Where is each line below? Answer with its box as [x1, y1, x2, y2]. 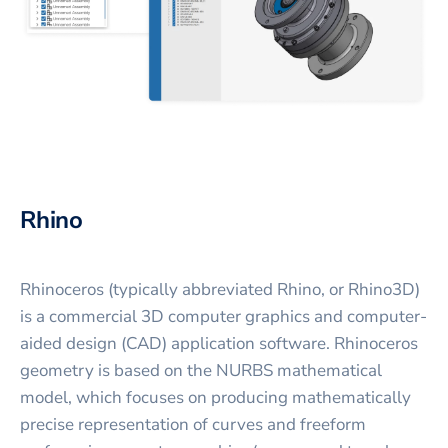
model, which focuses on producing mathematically [20, 385, 411, 409]
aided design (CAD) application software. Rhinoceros [20, 331, 418, 355]
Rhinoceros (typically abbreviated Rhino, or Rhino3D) [20, 277, 420, 301]
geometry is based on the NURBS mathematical [20, 358, 382, 382]
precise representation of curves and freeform [20, 412, 366, 436]
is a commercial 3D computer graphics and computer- [20, 304, 427, 328]
